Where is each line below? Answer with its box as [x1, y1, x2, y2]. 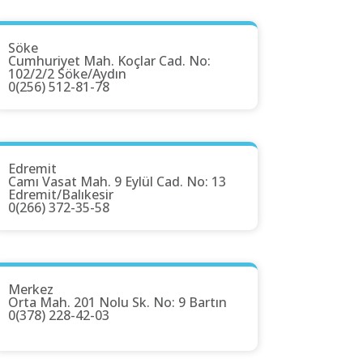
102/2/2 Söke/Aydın [8, 65, 126, 83]
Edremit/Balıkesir [8, 186, 113, 204]
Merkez [8, 280, 53, 299]
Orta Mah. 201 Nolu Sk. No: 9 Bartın [8, 293, 227, 312]
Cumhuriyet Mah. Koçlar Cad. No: [8, 52, 211, 70]
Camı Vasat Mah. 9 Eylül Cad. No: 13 [8, 173, 226, 191]
